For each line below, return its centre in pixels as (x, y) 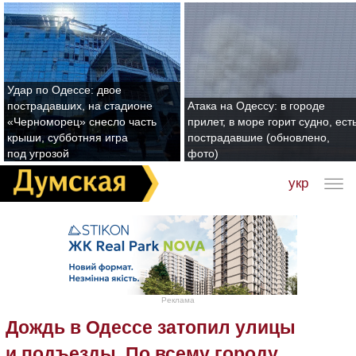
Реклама (178, 300)
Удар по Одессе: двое (64, 90)
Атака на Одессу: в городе (256, 106)
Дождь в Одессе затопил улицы (151, 327)
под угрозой (38, 153)
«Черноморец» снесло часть (82, 122)
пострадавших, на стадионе (80, 106)
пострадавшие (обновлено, (259, 137)
